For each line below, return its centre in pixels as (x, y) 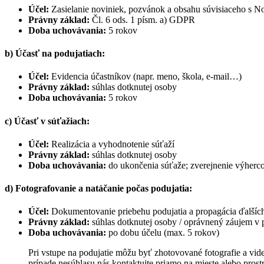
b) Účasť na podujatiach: (55, 54)
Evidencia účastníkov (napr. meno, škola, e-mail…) (145, 77)
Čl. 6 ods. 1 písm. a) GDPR (142, 19)
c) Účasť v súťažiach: (47, 121)
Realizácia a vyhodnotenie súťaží (112, 144)
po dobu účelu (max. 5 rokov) (163, 233)
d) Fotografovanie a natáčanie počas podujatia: (98, 189)
